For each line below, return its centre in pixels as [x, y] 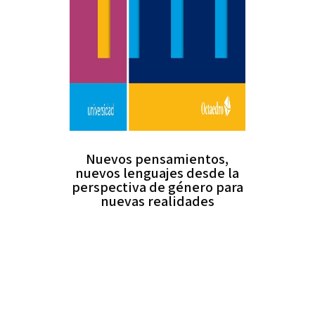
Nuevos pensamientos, [157, 159]
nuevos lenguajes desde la [157, 173]
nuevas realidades [157, 201]
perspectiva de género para [157, 187]
